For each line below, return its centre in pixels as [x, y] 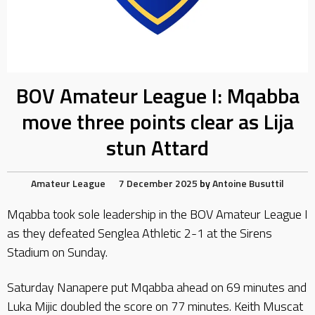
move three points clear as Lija [157, 122]
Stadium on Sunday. [57, 252]
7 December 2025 [158, 183]
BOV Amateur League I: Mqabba [157, 96]
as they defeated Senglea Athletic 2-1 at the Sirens [140, 233]
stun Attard [157, 148]
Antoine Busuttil [248, 183]
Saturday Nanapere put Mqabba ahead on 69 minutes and [157, 287]
